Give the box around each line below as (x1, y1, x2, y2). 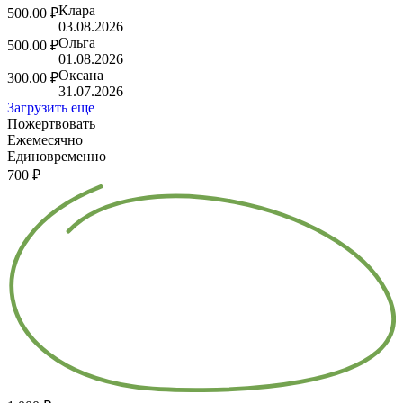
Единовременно (7, 148, 106, 164)
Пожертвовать (7, 115, 95, 131)
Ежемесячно (7, 131, 83, 148)
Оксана (58, 67, 103, 83)
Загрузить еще (7, 99, 94, 115)
